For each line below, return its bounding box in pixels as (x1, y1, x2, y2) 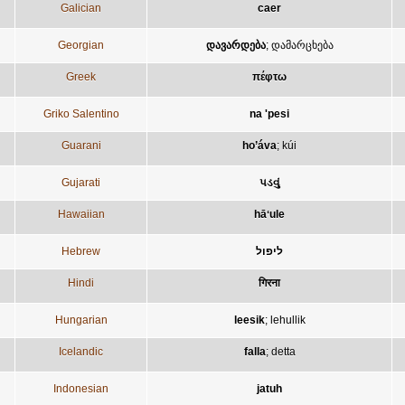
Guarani (61, 138, 101, 152)
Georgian (58, 38, 104, 52)
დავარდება (205, 38, 266, 52)
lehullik (269, 313, 306, 326)
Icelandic (59, 344, 103, 358)
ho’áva (242, 138, 277, 152)
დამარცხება (270, 38, 334, 52)
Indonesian (53, 381, 108, 395)
